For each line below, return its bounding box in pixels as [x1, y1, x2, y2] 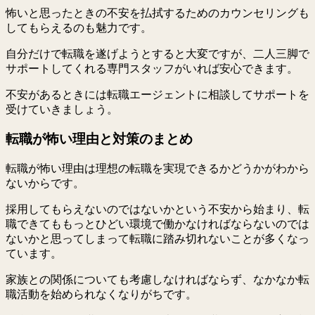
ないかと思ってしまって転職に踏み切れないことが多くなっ [6, 233, 309, 245]
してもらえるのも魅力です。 [6, 21, 152, 34]
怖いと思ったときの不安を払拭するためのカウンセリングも [6, 6, 309, 19]
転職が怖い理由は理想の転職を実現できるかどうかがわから [6, 162, 309, 174]
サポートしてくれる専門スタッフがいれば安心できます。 [6, 62, 298, 75]
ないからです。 [6, 177, 84, 189]
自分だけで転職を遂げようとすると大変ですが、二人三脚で [6, 47, 309, 60]
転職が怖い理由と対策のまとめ [6, 131, 193, 147]
